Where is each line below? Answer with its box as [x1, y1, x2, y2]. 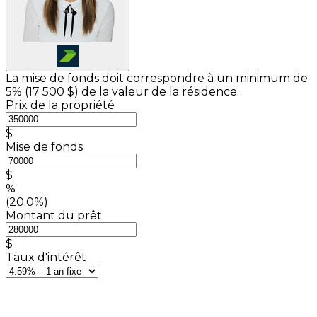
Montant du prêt [6, 208, 102, 222]
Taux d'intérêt [6, 250, 86, 264]
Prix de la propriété [6, 98, 115, 112]
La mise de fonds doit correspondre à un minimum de [6, 71, 308, 85]
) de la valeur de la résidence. [74, 84, 239, 98]
